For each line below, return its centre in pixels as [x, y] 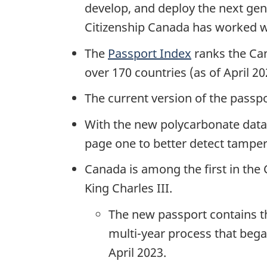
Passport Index [150, 53]
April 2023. [139, 252]
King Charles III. [128, 188]
